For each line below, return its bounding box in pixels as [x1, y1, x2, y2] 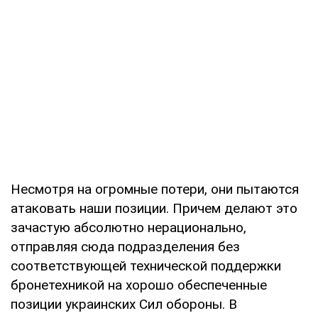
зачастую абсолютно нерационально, [11, 219, 246, 236]
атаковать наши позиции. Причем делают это [11, 199, 297, 216]
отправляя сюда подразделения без [11, 238, 240, 255]
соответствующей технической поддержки [11, 257, 281, 274]
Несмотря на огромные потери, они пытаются [11, 180, 299, 197]
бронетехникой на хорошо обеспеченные [11, 276, 267, 293]
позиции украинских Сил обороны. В [11, 295, 237, 312]
